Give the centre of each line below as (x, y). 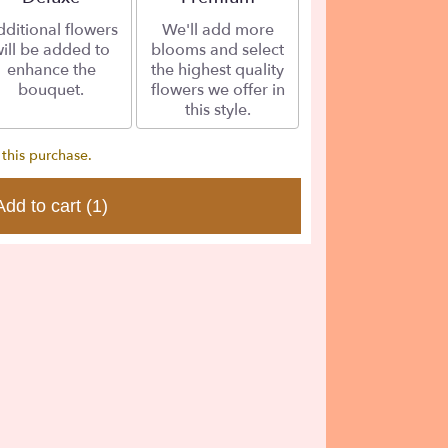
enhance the (51, 70)
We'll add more (217, 30)
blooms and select (218, 50)
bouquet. (51, 90)
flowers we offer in (217, 90)
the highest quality (218, 70)
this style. (217, 110)
